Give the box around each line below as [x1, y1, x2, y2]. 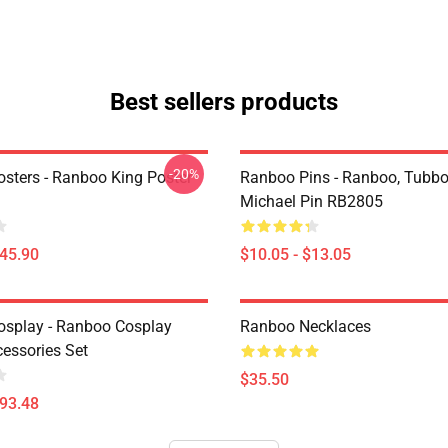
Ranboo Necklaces [240, 317, 371, 336]
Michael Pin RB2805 [240, 192, 383, 211]
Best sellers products [110, 88, 338, 116]
